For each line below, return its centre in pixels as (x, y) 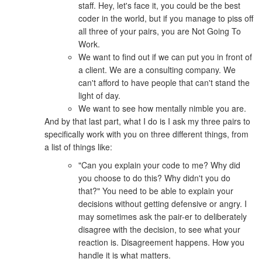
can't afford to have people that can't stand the (164, 82)
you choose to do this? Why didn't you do (154, 177)
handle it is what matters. (124, 255)
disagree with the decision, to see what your (159, 229)
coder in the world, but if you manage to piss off (166, 18)
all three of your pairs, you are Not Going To (159, 31)
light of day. (99, 95)
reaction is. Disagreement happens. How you (161, 242)
